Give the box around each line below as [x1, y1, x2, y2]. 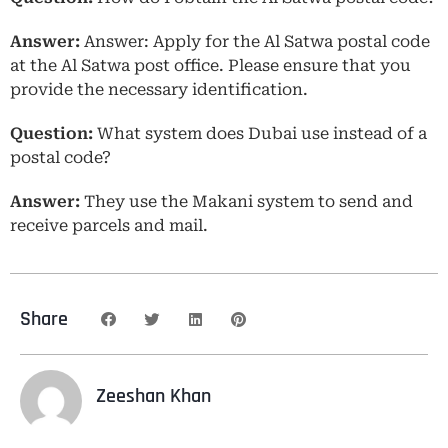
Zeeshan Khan [96, 382, 211, 409]
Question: [10, 123, 93, 143]
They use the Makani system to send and [84, 191, 413, 211]
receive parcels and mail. [10, 215, 212, 235]
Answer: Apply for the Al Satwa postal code [80, 31, 430, 51]
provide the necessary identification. [10, 79, 308, 99]
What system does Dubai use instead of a [93, 123, 427, 143]
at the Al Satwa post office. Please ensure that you [10, 55, 411, 75]
